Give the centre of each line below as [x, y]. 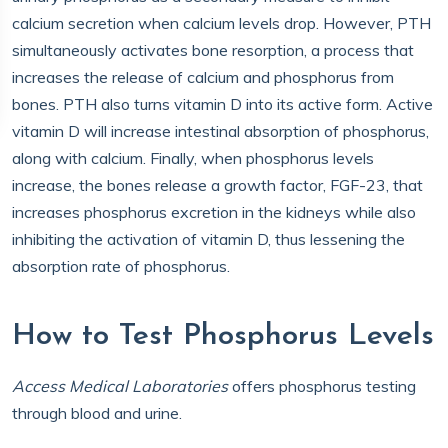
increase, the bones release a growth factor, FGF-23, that [217, 185]
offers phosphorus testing [322, 386]
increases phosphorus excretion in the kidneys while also [214, 212]
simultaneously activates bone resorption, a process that [213, 50]
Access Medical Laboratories [120, 386]
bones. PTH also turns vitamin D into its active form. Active [222, 104]
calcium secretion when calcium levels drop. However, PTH [221, 23]
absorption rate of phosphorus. [123, 266]
